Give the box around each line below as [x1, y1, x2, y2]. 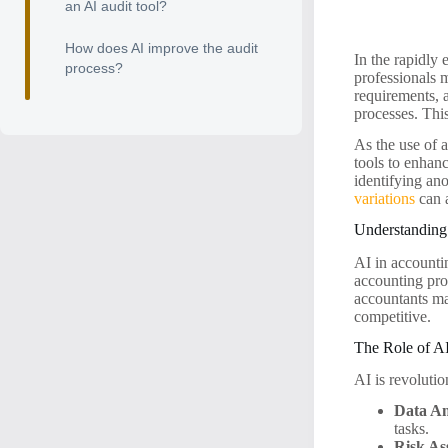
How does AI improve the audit [65, 40, 258, 56]
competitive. [354, 307, 432, 325]
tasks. [394, 420, 430, 438]
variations [354, 190, 416, 208]
